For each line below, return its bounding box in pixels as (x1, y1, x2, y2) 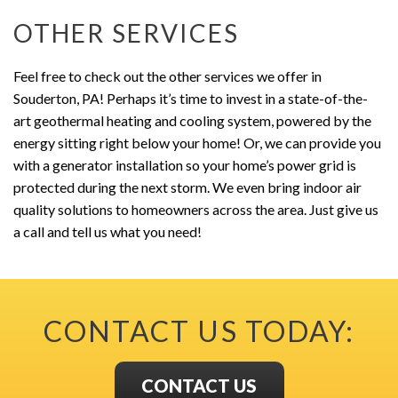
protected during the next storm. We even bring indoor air (13, 178, 362, 195)
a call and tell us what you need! (13, 222, 202, 240)
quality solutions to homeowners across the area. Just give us (13, 200, 378, 218)
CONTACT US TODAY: (43, 313, 355, 348)
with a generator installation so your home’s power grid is (13, 155, 356, 173)
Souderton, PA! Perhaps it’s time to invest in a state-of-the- (13, 89, 368, 107)
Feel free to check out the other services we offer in (13, 67, 322, 84)
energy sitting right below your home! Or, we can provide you (13, 133, 381, 151)
